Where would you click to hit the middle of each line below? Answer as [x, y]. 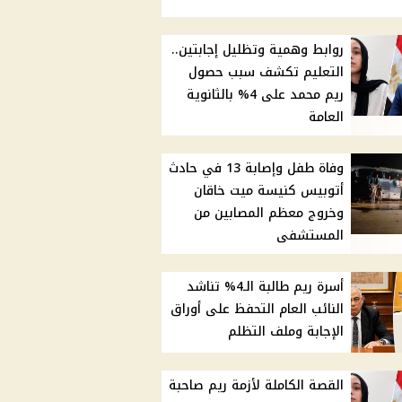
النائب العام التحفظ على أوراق [258, 310]
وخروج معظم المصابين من [269, 214]
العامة [327, 118]
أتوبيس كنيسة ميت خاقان [269, 191]
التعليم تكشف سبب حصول [267, 73]
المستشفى [310, 236]
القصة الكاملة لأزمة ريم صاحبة [257, 386]
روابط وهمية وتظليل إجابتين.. [258, 50]
